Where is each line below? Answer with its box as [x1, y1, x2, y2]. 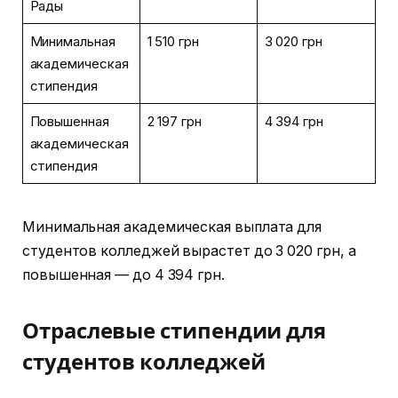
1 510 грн [147, 32, 199, 50]
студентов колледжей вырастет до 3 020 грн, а [22, 242, 356, 259]
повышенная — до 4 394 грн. [22, 266, 225, 283]
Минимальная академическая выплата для [22, 218, 322, 235]
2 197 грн [147, 112, 202, 130]
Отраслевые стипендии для [22, 317, 327, 345]
